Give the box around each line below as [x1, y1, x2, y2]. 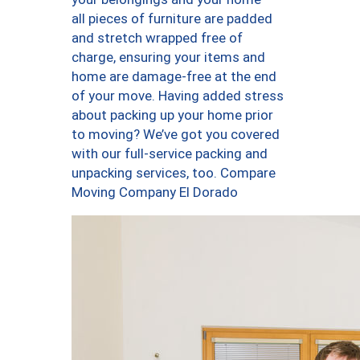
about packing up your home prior [72, 107, 273, 124]
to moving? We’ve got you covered [72, 126, 280, 143]
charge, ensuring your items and [72, 49, 265, 66]
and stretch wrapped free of [72, 30, 243, 47]
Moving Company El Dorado [72, 184, 238, 201]
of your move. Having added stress [72, 88, 284, 104]
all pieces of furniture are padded [72, 10, 272, 27]
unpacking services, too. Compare [72, 165, 276, 182]
